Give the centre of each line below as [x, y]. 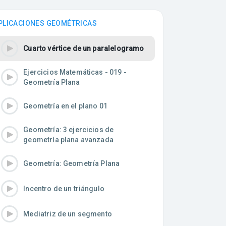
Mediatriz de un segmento [68, 214]
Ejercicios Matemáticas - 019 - [75, 72]
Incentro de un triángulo [64, 188]
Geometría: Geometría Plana [72, 163]
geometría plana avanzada [68, 139]
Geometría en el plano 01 [65, 106]
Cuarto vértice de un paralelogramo [84, 48]
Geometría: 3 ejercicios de [69, 129]
